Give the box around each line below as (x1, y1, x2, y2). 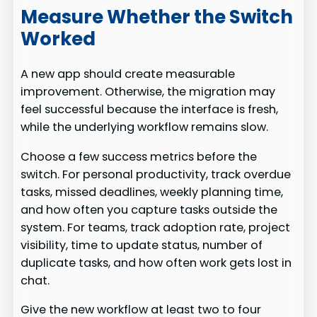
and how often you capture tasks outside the (21, 201, 278, 218)
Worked (21, 25, 96, 52)
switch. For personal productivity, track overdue (21, 166, 292, 183)
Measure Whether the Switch (21, 4, 294, 30)
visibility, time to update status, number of (21, 236, 263, 253)
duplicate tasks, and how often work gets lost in (21, 254, 292, 271)
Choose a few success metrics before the (21, 148, 258, 165)
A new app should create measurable (21, 66, 236, 83)
